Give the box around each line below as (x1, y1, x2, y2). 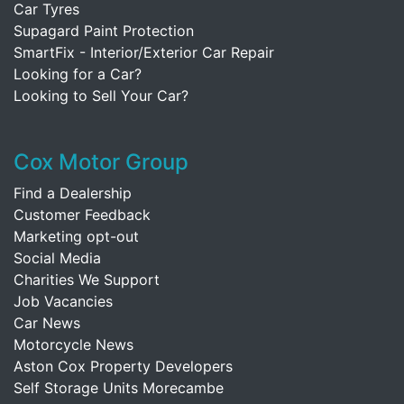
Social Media (14, 248, 101, 267)
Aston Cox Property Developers (14, 356, 233, 375)
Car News (14, 313, 80, 332)
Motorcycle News (14, 335, 133, 353)
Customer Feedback (14, 205, 151, 224)
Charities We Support (14, 270, 160, 289)
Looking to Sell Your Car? (14, 86, 188, 105)
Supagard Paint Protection (14, 21, 194, 40)
